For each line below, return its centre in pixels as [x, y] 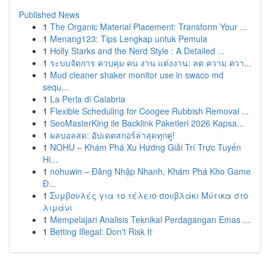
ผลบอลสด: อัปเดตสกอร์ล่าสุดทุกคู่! [112, 135]
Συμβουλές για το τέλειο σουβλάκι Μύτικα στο [149, 195]
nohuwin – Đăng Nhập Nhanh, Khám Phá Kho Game [150, 171]
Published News [49, 14]
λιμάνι [58, 207]
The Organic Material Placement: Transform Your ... [149, 27]
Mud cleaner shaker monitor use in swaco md [137, 75]
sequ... [56, 87]
